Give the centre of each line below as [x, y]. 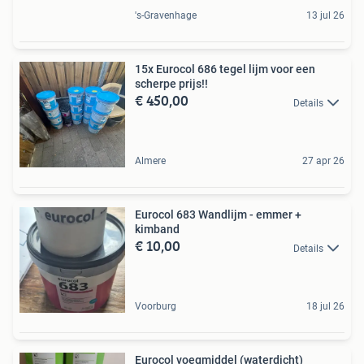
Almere [150, 161]
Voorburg [156, 307]
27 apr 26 [323, 161]
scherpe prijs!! [171, 84]
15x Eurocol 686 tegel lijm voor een [225, 69]
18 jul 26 [325, 307]
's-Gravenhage [166, 16]
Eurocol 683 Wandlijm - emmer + [218, 215]
